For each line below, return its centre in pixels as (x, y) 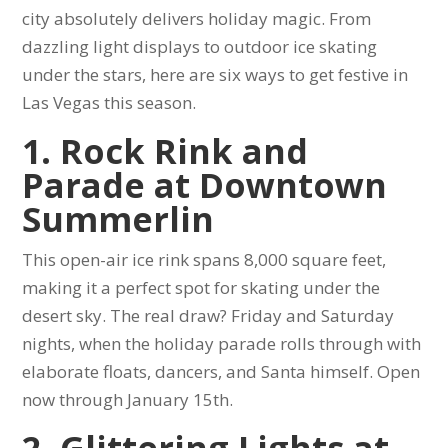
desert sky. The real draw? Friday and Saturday (208, 315)
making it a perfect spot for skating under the (201, 287)
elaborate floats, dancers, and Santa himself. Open (221, 371)
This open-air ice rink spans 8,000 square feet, (204, 259)
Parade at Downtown (205, 184)
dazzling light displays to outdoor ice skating (200, 46)
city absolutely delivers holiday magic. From (197, 18)
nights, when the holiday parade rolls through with (222, 343)
